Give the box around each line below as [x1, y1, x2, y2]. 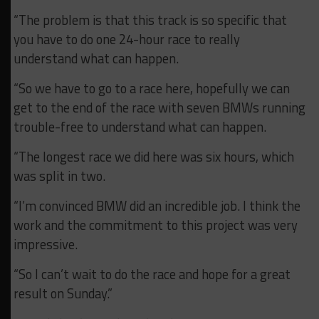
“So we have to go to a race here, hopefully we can [13, 78, 290, 98]
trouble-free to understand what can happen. [13, 117, 266, 137]
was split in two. [13, 166, 105, 186]
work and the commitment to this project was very [13, 215, 298, 235]
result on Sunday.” [13, 283, 115, 303]
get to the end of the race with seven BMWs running [13, 98, 305, 117]
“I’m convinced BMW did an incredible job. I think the [13, 196, 300, 216]
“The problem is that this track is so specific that [13, 10, 287, 30]
